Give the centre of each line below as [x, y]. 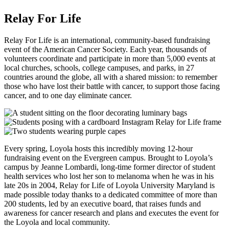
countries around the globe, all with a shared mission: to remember [111, 77]
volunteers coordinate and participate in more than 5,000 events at [110, 58]
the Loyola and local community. [57, 222]
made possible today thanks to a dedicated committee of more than [111, 194]
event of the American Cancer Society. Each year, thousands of [105, 49]
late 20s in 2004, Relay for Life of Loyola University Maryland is [109, 185]
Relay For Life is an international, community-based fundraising [107, 40]
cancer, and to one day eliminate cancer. [68, 95]
